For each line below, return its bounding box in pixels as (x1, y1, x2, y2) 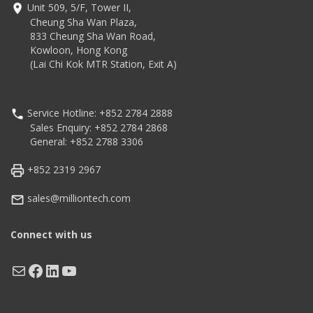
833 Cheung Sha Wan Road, (10, 29, 156, 43)
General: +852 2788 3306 (10, 135, 143, 149)
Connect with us (10, 227, 92, 241)
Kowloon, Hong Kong (10, 43, 127, 57)
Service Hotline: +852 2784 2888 (24, 105, 173, 119)
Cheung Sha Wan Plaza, (10, 15, 137, 29)
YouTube (60, 258, 130, 282)
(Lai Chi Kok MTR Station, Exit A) (10, 57, 177, 71)
